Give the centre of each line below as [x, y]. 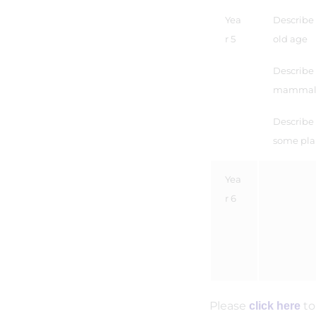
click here [275, 306]
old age [290, 39]
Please [228, 306]
